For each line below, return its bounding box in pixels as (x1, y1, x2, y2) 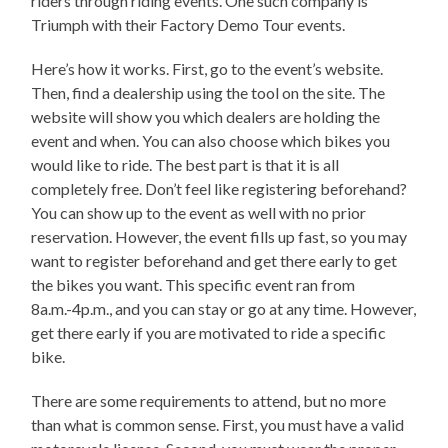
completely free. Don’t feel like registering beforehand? (31, 179, 408, 199)
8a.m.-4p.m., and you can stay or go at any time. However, (31, 299, 417, 319)
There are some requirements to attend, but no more (31, 391, 387, 411)
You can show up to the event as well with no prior (31, 203, 367, 223)
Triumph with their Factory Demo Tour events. (31, 15, 346, 35)
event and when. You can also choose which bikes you (31, 131, 391, 151)
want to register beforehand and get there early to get (31, 251, 398, 271)
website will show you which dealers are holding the (31, 107, 381, 127)
